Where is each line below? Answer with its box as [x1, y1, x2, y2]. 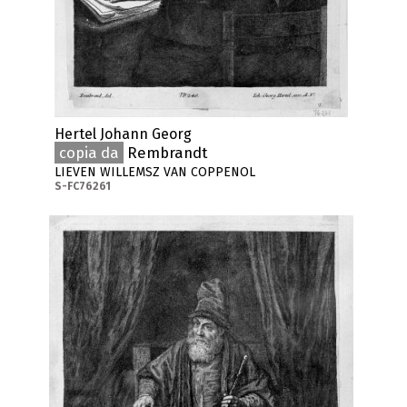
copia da [59, 143, 120, 162]
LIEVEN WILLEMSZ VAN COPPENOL [55, 164, 256, 180]
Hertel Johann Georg [55, 124, 193, 143]
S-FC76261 [55, 179, 112, 193]
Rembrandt [124, 143, 208, 162]
